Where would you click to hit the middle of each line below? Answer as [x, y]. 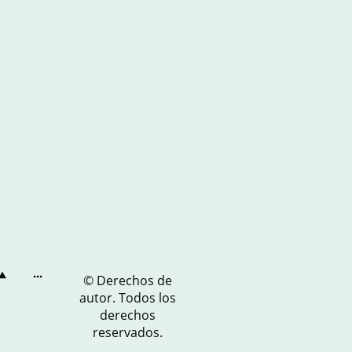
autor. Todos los [128, 298]
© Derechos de [128, 280]
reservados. [128, 332]
